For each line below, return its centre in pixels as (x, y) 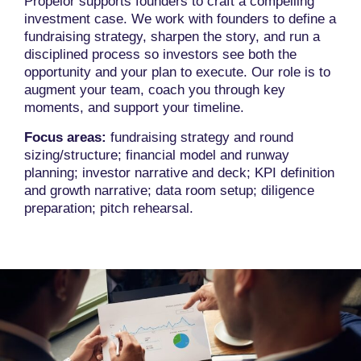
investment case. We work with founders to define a (180, 19)
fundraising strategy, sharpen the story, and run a (172, 37)
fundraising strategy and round (200, 137)
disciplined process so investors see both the (160, 55)
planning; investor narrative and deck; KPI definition (179, 172)
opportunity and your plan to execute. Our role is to (177, 73)
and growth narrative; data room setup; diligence (169, 190)
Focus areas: (65, 137)
